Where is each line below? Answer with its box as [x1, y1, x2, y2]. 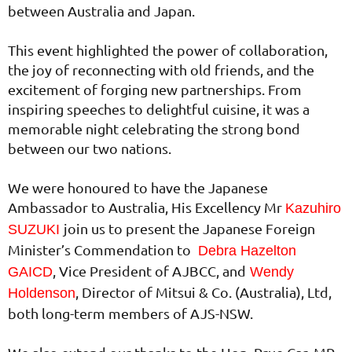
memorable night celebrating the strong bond [8, 120, 300, 137]
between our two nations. [8, 140, 171, 157]
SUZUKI [8, 222, 64, 238]
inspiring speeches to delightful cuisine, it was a [8, 101, 310, 118]
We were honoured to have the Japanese [8, 179, 268, 196]
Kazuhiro [285, 200, 341, 217]
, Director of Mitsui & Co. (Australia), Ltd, [75, 284, 332, 301]
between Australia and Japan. [8, 2, 195, 20]
